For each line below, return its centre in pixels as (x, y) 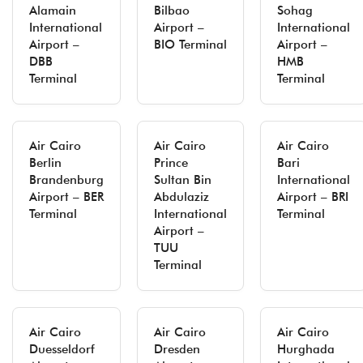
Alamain (53, 11)
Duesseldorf (62, 349)
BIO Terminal (190, 45)
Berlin (45, 163)
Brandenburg (66, 180)
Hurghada (306, 349)
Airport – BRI (313, 197)
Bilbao (172, 11)
